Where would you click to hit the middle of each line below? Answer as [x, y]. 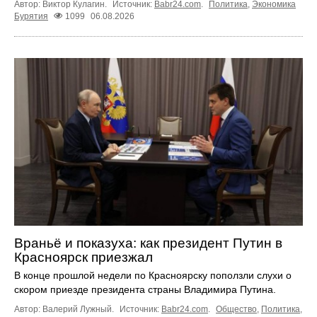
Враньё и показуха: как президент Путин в [148, 243]
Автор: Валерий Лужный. [65, 309]
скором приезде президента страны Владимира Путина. [145, 289]
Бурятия [31, 17]
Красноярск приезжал [83, 257]
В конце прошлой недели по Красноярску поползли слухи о [153, 275]
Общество [236, 309]
